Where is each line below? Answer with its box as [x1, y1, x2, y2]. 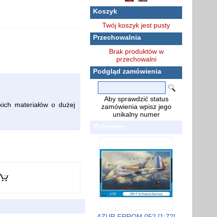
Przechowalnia [93, 33, 141, 41]
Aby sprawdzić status [104, 95, 169, 103]
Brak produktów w [108, 47, 164, 55]
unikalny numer [112, 110, 160, 118]
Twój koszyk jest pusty [102, 21, 170, 29]
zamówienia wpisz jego [101, 103, 171, 110]
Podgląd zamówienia [93, 67, 161, 75]
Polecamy [93, 122, 125, 130]
